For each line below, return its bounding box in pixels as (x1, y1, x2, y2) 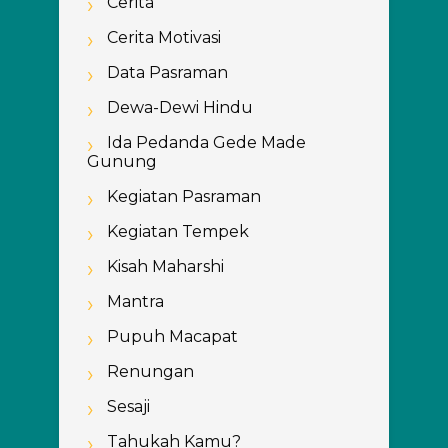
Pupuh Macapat (106, 327, 238, 346)
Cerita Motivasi (106, 28, 221, 47)
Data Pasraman (106, 63, 228, 82)
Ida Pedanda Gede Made (106, 133, 306, 152)
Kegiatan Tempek (106, 222, 249, 241)
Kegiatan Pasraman (106, 187, 261, 206)
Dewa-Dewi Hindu (106, 98, 253, 117)
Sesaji (106, 397, 150, 416)
